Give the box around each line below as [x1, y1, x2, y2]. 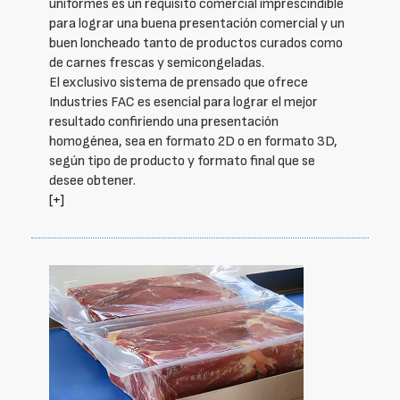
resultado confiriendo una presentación [49, 113, 279, 130]
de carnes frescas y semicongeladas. [49, 54, 264, 71]
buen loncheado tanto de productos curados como [49, 35, 343, 52]
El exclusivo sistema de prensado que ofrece [49, 74, 308, 91]
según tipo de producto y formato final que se [49, 153, 315, 170]
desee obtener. [49, 172, 136, 189]
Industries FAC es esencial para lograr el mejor [49, 94, 318, 111]
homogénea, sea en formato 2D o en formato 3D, [49, 133, 337, 150]
